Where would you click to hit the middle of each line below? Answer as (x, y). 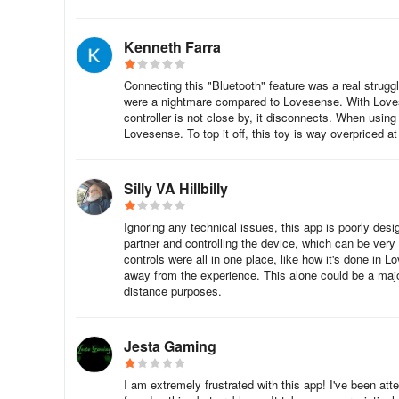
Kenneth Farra (172, 47)
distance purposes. (173, 291)
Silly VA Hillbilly (176, 188)
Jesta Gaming (170, 346)
